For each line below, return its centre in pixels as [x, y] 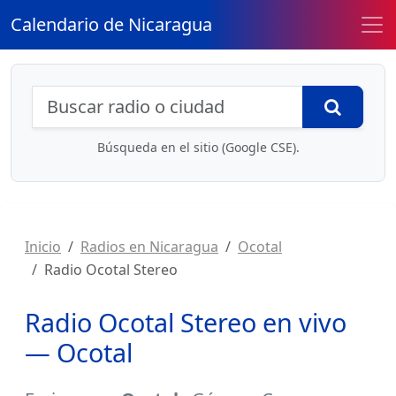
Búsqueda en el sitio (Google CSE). [198, 147]
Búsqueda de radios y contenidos [207, 98]
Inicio [43, 247]
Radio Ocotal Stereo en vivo [186, 322]
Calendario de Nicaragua [111, 24]
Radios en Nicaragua [149, 247]
